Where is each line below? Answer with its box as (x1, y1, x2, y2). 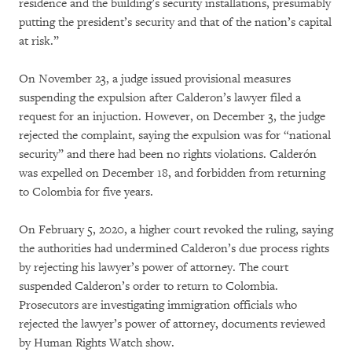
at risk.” (19, 34, 59, 49)
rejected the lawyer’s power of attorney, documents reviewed (19, 317, 325, 332)
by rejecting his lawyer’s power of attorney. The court (19, 260, 288, 276)
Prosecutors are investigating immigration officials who (19, 298, 297, 313)
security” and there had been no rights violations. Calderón (19, 147, 317, 163)
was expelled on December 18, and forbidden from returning (19, 166, 325, 181)
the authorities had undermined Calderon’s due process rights (19, 241, 329, 257)
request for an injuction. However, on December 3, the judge (19, 109, 325, 125)
